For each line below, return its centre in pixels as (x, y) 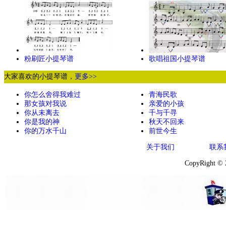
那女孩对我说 (45, 104)
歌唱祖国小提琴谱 (177, 59)
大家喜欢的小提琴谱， (39, 76)
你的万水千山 (45, 131)
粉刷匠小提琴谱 (49, 59)
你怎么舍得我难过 (52, 95)
